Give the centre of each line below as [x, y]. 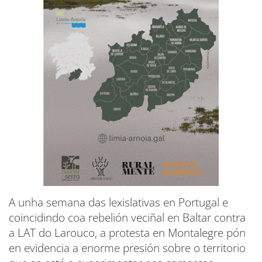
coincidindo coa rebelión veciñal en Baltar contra [127, 218]
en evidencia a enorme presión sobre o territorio [127, 248]
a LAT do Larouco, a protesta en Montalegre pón [127, 233]
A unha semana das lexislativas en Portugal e [118, 203]
